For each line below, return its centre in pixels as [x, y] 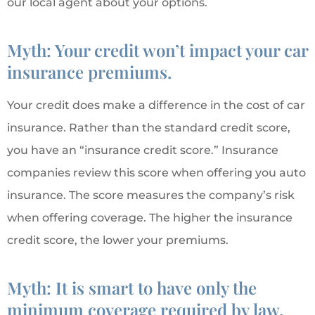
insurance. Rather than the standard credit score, [149, 128]
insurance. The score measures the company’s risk [151, 195]
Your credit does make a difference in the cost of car [156, 105]
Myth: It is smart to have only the [132, 288]
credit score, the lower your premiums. [118, 240]
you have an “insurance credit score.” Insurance [143, 150]
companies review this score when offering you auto [156, 173]
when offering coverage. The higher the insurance [150, 218]
